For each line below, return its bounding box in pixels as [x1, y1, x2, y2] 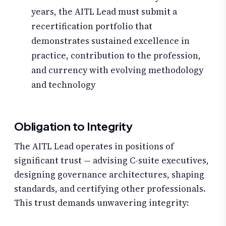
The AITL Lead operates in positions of [14, 140, 174, 153]
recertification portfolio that [31, 20, 152, 33]
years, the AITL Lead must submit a [31, 6, 177, 18]
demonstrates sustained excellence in [31, 35, 190, 47]
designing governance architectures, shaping [14, 168, 204, 181]
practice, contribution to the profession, [31, 49, 201, 62]
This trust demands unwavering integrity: [14, 197, 189, 209]
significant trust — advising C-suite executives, [14, 154, 209, 167]
